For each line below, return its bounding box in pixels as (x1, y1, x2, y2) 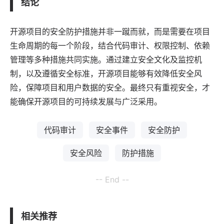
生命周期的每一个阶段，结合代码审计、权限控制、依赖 (10, 40, 210, 50)
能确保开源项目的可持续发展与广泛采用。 (10, 96, 162, 106)
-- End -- (95, 174, 129, 184)
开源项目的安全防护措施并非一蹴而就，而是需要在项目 (10, 26, 210, 36)
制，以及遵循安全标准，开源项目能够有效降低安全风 (10, 68, 202, 78)
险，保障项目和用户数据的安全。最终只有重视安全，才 (10, 82, 210, 92)
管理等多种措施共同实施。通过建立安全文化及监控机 (10, 54, 202, 64)
